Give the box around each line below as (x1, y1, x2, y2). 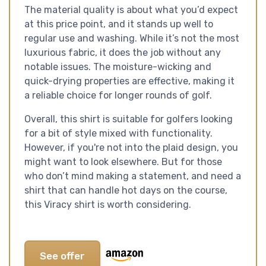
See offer (40, 249, 85, 262)
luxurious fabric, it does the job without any (24, 46, 221, 58)
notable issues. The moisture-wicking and (24, 61, 211, 72)
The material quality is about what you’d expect (24, 4, 238, 15)
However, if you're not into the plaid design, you (24, 141, 238, 153)
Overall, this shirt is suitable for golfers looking (24, 113, 233, 125)
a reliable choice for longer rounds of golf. (24, 89, 212, 101)
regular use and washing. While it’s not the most (24, 32, 239, 44)
